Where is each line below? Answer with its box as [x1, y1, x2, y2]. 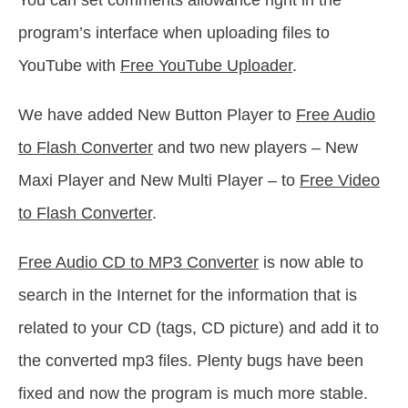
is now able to [259, 253, 363, 272]
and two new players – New [153, 138, 358, 158]
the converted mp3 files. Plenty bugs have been [18, 352, 363, 371]
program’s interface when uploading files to [18, 24, 330, 43]
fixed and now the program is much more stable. [18, 384, 368, 403]
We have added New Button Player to [18, 106, 296, 125]
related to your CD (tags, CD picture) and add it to [18, 319, 379, 338]
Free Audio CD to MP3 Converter [18, 253, 259, 272]
